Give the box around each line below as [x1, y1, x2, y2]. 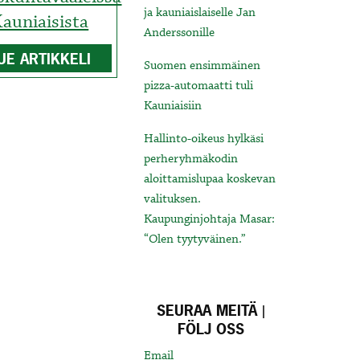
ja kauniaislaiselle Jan [144, 5, 256, 22]
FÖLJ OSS [178, 319, 245, 340]
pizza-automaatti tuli [144, 78, 254, 95]
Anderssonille [144, 25, 215, 42]
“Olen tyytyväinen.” [144, 231, 247, 248]
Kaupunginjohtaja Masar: [144, 211, 276, 228]
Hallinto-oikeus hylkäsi [144, 131, 264, 148]
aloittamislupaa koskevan [144, 171, 276, 188]
